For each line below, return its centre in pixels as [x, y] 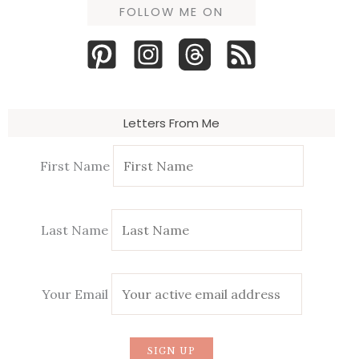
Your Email [76, 294]
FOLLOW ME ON [171, 12]
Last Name [75, 230]
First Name [75, 166]
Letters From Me [171, 123]
